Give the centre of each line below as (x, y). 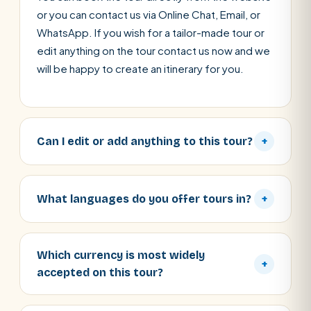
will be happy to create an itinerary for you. (140, 68)
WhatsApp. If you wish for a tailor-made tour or (151, 32)
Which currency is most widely (121, 255)
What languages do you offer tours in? (144, 199)
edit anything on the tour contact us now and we (153, 50)
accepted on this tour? (100, 272)
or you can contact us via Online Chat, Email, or (149, 14)
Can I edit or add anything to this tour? (145, 141)
